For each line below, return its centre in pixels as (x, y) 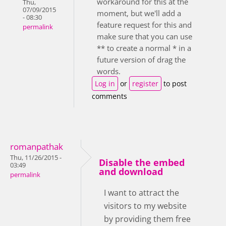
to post (174, 83)
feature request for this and (144, 24)
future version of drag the (141, 59)
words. (109, 71)
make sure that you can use (145, 36)
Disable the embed (142, 162)
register (145, 83)
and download (131, 171)
